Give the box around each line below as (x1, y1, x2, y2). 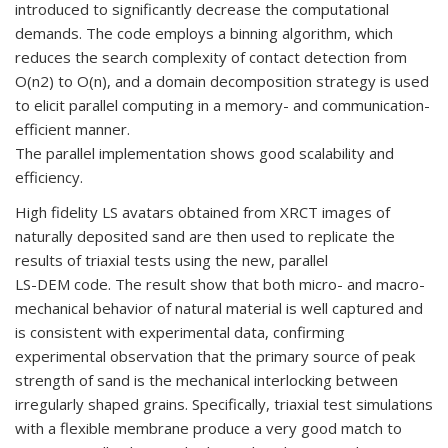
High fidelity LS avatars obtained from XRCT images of (15, 202, 390, 222)
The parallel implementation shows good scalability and (15, 143, 394, 163)
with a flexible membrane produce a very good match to (15, 418, 402, 438)
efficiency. (15, 167, 83, 187)
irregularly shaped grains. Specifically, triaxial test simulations (15, 394, 433, 414)
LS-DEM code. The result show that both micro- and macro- (15, 274, 425, 294)
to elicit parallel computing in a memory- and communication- (15, 95, 430, 115)
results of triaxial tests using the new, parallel (15, 250, 328, 270)
